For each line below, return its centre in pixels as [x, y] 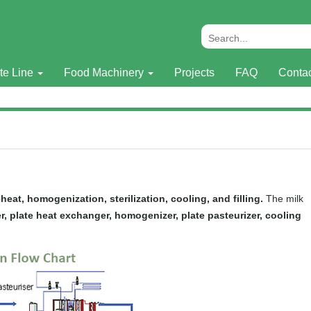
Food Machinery [105, 73]
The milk [284, 199]
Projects [194, 73]
